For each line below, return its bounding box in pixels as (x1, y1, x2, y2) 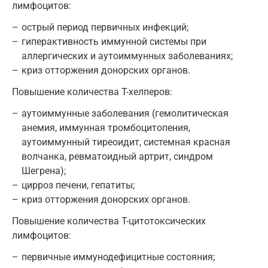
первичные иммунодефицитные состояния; (22, 251, 215, 263)
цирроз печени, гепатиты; (22, 179, 135, 191)
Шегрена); (22, 165, 66, 176)
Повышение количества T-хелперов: (12, 86, 172, 98)
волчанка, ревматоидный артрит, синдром (22, 151, 213, 162)
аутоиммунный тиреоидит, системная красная (22, 136, 230, 148)
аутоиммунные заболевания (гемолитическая (22, 108, 229, 119)
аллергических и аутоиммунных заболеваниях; (22, 50, 233, 62)
